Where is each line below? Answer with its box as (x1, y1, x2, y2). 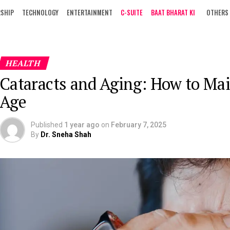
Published (31, 121, 63, 129)
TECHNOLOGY (22, 7, 59, 17)
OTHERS (206, 7, 228, 17)
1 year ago (64, 121, 100, 129)
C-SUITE (121, 7, 143, 17)
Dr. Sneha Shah (41, 130, 91, 139)
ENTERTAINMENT (67, 7, 112, 17)
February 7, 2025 (111, 121, 166, 129)
